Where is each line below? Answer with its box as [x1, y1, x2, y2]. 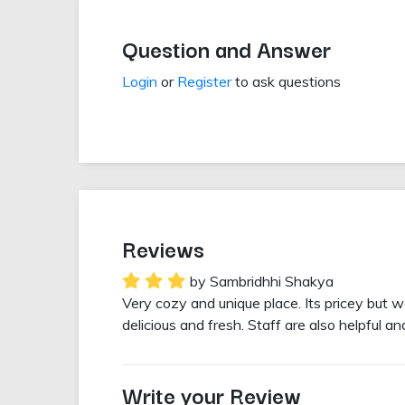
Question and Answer [122, 31, 331, 66]
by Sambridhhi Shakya [190, 272, 334, 291]
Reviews [122, 231, 204, 266]
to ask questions [231, 72, 341, 91]
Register [177, 72, 231, 91]
